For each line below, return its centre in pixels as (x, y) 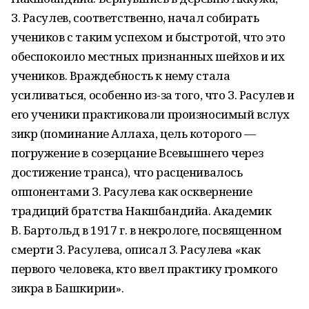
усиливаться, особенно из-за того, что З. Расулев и (153, 95)
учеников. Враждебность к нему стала (121, 76)
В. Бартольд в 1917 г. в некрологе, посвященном (147, 230)
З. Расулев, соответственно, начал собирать (135, 18)
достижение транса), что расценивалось (127, 172)
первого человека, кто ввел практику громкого (144, 269)
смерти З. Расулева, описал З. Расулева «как (136, 249)
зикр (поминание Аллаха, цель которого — (133, 133)
